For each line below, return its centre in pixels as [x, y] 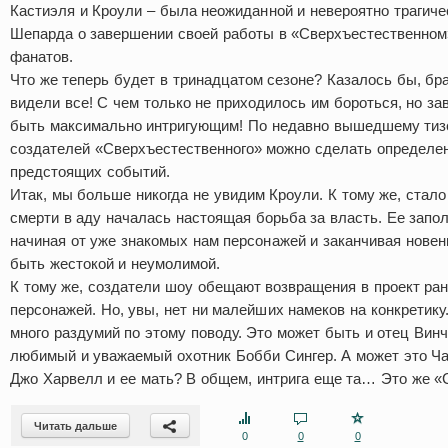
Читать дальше [75, 426]
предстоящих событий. [90, 171]
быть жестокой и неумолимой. [115, 263]
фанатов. [41, 56]
